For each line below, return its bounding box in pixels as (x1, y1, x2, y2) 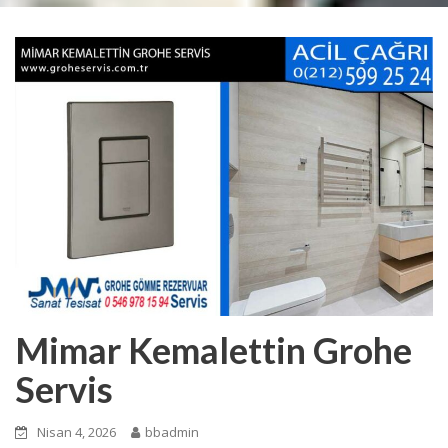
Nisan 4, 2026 (37, 422, 116, 441)
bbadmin (145, 422, 199, 441)
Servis (15, 366, 113, 411)
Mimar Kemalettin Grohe (15, 327, 412, 372)
